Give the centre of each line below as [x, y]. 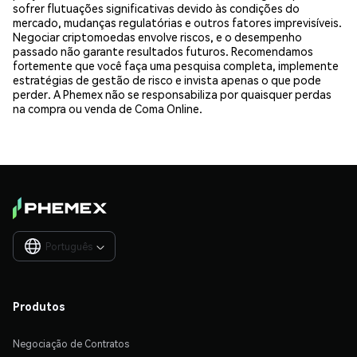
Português [69, 246]
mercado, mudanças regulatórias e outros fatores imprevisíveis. [177, 22]
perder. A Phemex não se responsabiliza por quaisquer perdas [172, 94]
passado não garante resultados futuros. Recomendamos [163, 51]
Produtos [39, 306]
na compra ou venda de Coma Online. [108, 108]
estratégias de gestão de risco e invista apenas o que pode [167, 79]
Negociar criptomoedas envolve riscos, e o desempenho [157, 36]
